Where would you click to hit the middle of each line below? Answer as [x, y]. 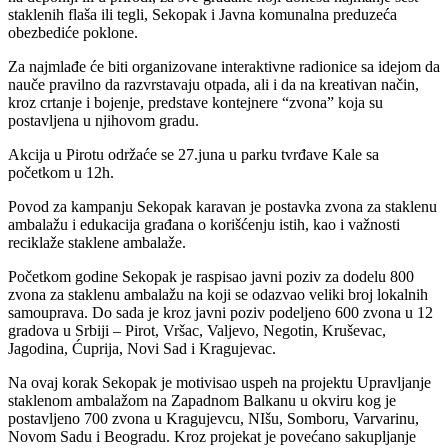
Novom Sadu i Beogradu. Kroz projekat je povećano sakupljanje [212, 436]
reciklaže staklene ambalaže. [97, 242]
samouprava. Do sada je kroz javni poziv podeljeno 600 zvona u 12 [220, 312]
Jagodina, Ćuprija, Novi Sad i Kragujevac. [142, 348]
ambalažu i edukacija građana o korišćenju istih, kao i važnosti [204, 224]
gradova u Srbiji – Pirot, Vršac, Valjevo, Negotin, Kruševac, [197, 330]
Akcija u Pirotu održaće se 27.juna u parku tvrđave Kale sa [193, 154]
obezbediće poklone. [73, 32]
